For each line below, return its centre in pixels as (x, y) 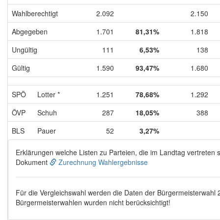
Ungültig (25, 49)
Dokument (33, 162)
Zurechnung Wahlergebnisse (102, 162)
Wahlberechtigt (35, 13)
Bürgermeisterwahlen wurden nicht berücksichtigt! (93, 202)
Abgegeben (30, 31)
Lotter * (49, 94)
